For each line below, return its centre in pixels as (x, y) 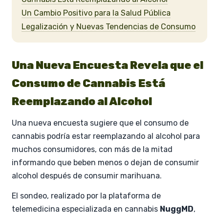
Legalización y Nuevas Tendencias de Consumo (109, 26)
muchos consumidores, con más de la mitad (92, 149)
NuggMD (177, 209)
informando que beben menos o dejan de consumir (105, 162)
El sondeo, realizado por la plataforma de (86, 196)
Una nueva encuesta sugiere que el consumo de (100, 123)
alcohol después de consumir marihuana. (87, 175)
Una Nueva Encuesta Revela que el (108, 65)
